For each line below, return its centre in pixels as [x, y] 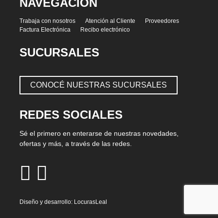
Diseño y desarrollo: [47, 202]
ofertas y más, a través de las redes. [76, 144]
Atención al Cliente [110, 21]
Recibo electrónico [105, 30]
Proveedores [162, 21]
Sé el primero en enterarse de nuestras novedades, [99, 134]
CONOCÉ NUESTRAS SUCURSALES [99, 85]
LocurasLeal [91, 202]
